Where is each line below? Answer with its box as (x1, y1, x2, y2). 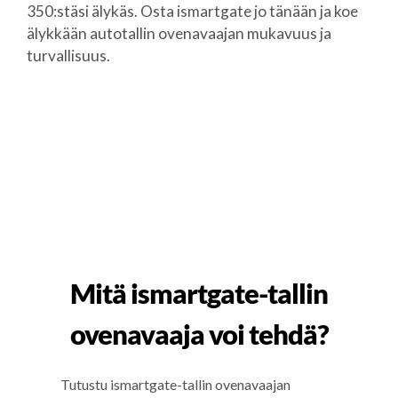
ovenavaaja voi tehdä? (69, 317, 329, 351)
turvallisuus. (26, 46, 110, 65)
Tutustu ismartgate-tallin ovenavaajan (60, 376, 291, 394)
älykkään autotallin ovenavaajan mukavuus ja (26, 24, 331, 43)
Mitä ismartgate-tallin (70, 276, 328, 310)
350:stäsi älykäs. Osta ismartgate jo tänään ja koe (26, 2, 358, 20)
